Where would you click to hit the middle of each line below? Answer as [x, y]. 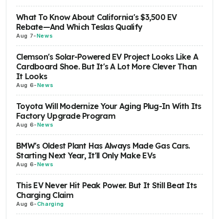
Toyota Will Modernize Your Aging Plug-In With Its [109, 106]
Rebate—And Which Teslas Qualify [79, 27]
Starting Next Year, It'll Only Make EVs [86, 155]
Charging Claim [45, 195]
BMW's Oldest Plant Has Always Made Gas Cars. [103, 145]
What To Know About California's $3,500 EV [97, 17]
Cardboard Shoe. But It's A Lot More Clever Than [107, 66]
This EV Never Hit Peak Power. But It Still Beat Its [107, 185]
